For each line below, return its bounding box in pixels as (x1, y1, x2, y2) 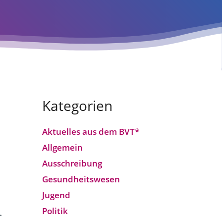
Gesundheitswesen (42, 173, 120, 185)
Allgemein (42, 141, 83, 153)
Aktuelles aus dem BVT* (42, 125, 139, 137)
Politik (42, 205, 68, 217)
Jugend (42, 189, 70, 201)
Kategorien (42, 96, 112, 115)
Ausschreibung (42, 157, 102, 169)
